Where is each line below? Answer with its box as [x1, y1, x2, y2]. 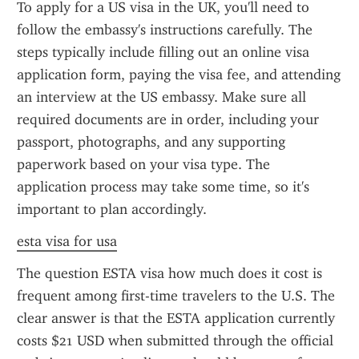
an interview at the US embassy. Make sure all [17, 88, 306, 106]
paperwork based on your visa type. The [17, 155, 270, 173]
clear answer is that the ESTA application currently [17, 309, 335, 327]
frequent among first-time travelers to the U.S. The [17, 287, 335, 305]
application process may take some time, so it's [17, 178, 309, 196]
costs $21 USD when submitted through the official [17, 332, 333, 349]
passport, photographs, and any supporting [17, 133, 285, 151]
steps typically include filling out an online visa [17, 43, 309, 61]
